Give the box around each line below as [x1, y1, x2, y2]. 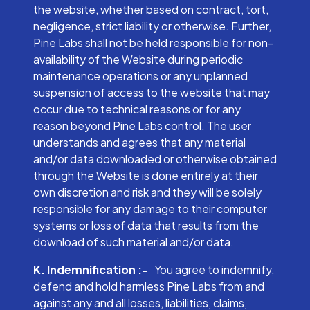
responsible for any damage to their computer [33, 201, 267, 216]
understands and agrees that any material [33, 135, 246, 149]
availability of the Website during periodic [33, 52, 243, 66]
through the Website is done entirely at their [33, 168, 258, 183]
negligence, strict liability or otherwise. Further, [33, 19, 271, 33]
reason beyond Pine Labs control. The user [33, 118, 251, 133]
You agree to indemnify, [152, 262, 274, 277]
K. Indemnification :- [33, 262, 152, 277]
